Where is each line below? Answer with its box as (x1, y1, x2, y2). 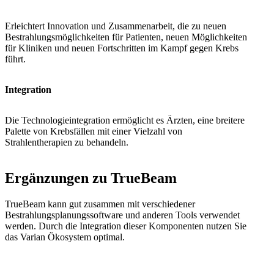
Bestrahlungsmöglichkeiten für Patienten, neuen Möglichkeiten (5, 32, 247, 43)
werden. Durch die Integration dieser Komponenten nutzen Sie (5, 221, 246, 232)
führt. (5, 54, 26, 65)
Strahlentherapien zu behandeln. (5, 137, 128, 148)
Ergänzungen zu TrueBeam (5, 170, 177, 187)
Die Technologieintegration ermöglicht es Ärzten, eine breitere (5, 115, 245, 126)
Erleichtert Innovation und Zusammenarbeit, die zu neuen (5, 21, 226, 32)
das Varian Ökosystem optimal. (5, 232, 125, 243)
